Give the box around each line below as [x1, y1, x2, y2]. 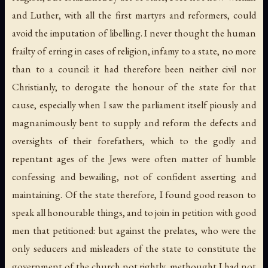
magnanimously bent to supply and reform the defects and [12, 116, 256, 130]
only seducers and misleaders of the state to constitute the [12, 242, 256, 255]
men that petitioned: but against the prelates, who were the [12, 224, 256, 237]
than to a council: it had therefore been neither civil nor [12, 62, 256, 76]
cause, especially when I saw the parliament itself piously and [12, 98, 256, 112]
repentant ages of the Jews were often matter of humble [12, 152, 256, 166]
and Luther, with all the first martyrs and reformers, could [12, 8, 256, 22]
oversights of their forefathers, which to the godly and [12, 134, 256, 148]
